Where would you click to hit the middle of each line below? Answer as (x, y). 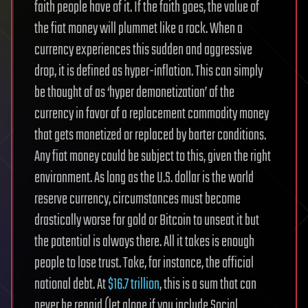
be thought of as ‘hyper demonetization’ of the (134, 93)
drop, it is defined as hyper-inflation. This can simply (148, 71)
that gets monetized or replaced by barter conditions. (150, 135)
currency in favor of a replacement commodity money (152, 114)
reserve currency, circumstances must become (137, 199)
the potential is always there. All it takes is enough (144, 242)
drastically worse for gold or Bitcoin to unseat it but (147, 221)
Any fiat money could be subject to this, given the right (153, 157)
